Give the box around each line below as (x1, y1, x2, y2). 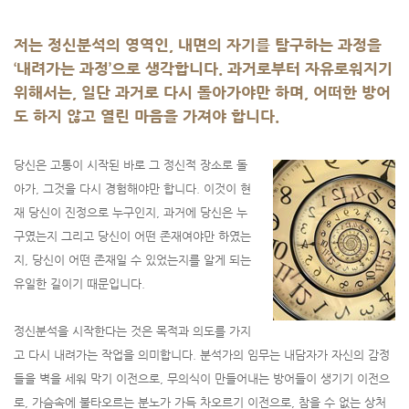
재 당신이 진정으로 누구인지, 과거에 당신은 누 (14, 205, 247, 220)
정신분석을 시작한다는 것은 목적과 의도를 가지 (14, 324, 251, 339)
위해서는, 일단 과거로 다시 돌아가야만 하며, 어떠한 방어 (14, 83, 391, 102)
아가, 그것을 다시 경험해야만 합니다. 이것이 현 (14, 182, 251, 196)
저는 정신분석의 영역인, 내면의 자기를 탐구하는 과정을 (14, 36, 382, 55)
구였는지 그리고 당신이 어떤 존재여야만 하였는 (14, 229, 251, 244)
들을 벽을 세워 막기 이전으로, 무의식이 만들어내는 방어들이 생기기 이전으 (14, 372, 390, 386)
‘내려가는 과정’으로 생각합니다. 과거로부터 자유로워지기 (14, 59, 393, 79)
